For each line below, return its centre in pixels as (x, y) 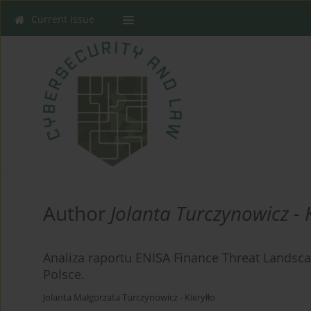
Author (77, 213)
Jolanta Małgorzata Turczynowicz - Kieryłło (129, 297)
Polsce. (64, 274)
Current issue (63, 19)
